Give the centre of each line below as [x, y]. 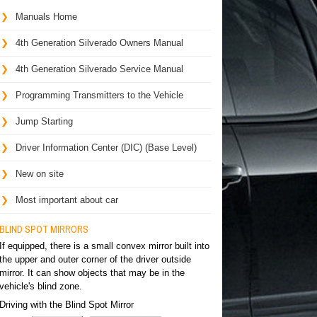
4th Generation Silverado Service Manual [99, 69]
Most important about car [67, 200]
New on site [39, 174]
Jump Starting [44, 121]
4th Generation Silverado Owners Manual [99, 43]
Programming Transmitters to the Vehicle [99, 95]
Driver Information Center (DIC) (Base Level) [106, 148]
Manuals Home [46, 17]
